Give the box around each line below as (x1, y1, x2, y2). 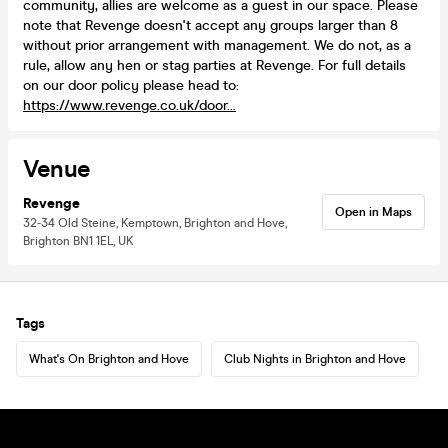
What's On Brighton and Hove (29, 351, 189, 366)
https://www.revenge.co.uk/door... (23, 96, 236, 114)
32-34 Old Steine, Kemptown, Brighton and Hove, (23, 215, 287, 230)
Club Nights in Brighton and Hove (224, 351, 406, 366)
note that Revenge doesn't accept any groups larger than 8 (23, 16, 398, 34)
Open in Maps (335, 204, 412, 219)
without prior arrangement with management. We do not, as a (23, 36, 411, 54)
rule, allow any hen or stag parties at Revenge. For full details (23, 56, 406, 74)
